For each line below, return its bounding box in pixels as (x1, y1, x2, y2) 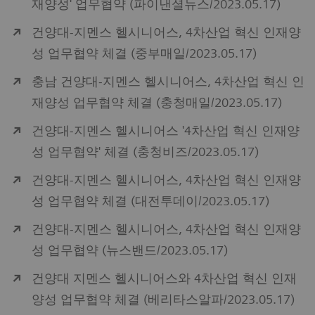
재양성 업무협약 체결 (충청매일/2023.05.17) (32, 95, 282, 110)
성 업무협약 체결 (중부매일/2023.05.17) (32, 46, 257, 61)
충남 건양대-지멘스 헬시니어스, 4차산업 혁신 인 (32, 74, 304, 89)
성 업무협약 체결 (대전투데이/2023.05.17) (32, 193, 269, 209)
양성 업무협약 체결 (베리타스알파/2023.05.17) (32, 292, 295, 307)
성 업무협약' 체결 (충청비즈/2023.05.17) (32, 144, 259, 160)
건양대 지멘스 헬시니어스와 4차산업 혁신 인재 (32, 271, 297, 286)
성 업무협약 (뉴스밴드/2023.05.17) (32, 243, 228, 258)
